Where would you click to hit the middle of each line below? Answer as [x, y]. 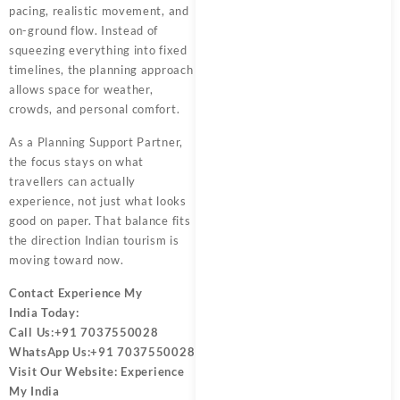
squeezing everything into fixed [98, 50]
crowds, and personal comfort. [95, 109]
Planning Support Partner [108, 142]
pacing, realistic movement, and [99, 11]
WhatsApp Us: [50, 352]
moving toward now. [67, 260]
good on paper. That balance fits [100, 221]
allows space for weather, [81, 89]
